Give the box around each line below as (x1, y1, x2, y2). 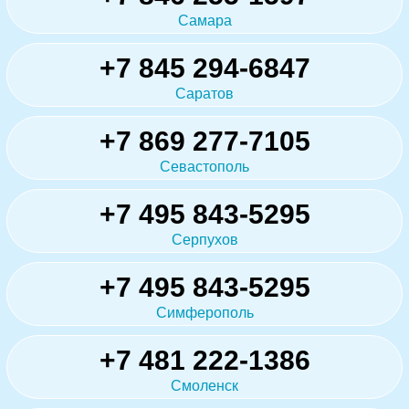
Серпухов (171, 231, 238, 247)
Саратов (175, 85, 234, 101)
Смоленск (171, 377, 238, 393)
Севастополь (160, 158, 249, 174)
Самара (177, 12, 232, 28)
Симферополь (155, 304, 254, 320)
